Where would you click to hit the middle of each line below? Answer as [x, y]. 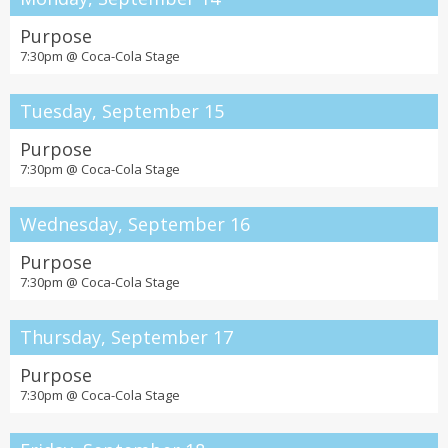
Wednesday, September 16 [135, 224]
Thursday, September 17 [126, 337]
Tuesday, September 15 [122, 111]
